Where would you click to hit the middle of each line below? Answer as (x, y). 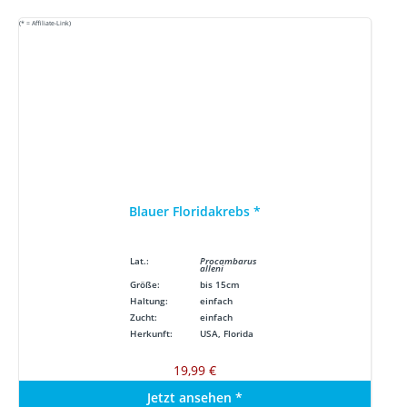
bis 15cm (220, 284)
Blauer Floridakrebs (191, 211)
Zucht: (144, 317)
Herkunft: (151, 333)
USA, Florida (227, 333)
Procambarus (228, 261)
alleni (212, 268)
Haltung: (149, 301)
